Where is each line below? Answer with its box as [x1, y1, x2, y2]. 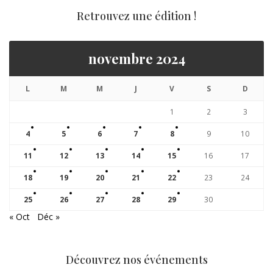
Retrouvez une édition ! [77, 9, 196, 24]
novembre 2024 [88, 49, 185, 68]
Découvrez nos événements [65, 252, 208, 267]
